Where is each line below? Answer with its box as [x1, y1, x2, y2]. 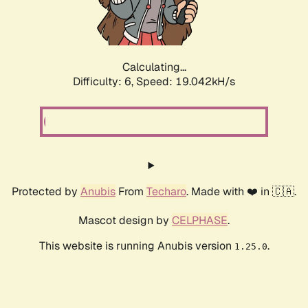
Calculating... [122, 60, 186, 75]
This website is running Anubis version [38, 239, 234, 254]
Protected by [12, 184, 80, 199]
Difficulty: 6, [73, 74, 136, 89]
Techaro [146, 184, 186, 199]
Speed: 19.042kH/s [136, 74, 235, 89]
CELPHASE [172, 213, 228, 228]
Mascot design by [78, 213, 172, 228]
